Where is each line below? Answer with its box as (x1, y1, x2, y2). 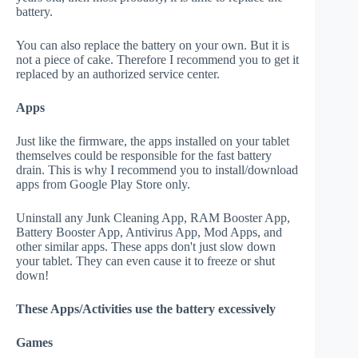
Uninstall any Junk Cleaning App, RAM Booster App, (16, 211, 290, 225)
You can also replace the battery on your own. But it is (16, 38, 289, 53)
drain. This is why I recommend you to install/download (16, 163, 298, 177)
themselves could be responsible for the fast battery (16, 149, 272, 163)
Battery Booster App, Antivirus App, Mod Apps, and (16, 225, 282, 240)
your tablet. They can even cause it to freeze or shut (16, 254, 275, 268)
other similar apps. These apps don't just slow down (16, 240, 276, 254)
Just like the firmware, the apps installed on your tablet (16, 134, 289, 149)
